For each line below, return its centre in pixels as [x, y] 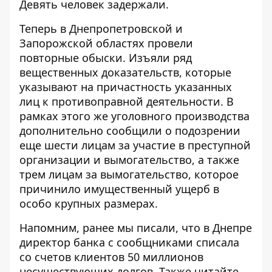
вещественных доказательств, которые [125, 72]
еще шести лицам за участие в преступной [135, 145]
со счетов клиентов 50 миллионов [111, 257]
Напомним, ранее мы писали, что [111, 228]
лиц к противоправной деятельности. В [127, 101]
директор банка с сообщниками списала [129, 242]
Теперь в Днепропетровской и [101, 29]
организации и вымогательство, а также [129, 160]
